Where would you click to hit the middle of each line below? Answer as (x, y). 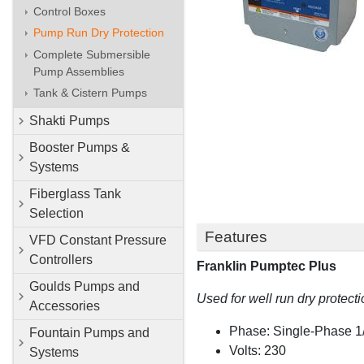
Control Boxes (69, 11)
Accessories (65, 305)
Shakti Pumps (69, 120)
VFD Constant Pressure (98, 240)
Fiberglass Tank (75, 193)
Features (236, 236)
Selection (56, 213)
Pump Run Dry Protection (99, 33)
